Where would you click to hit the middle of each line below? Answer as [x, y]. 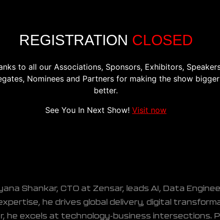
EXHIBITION [93, 24]
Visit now [149, 110]
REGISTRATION [75, 40]
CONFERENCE [31, 24]
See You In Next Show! [89, 110]
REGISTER [149, 24]
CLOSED [162, 40]
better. [106, 90]
